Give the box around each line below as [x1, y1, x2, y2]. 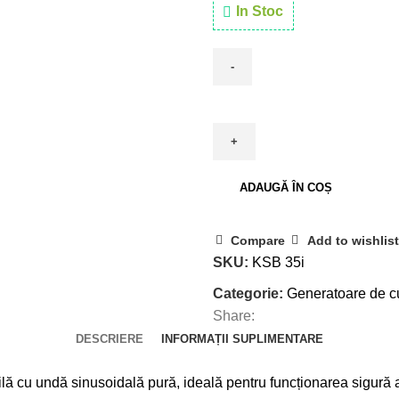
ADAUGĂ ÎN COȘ [240, 180, 332, 194]
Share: [213, 307, 255, 323]
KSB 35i [252, 254, 305, 270]
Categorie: [213, 285, 283, 301]
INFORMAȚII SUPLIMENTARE [161, 331, 323, 346]
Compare [231, 233, 286, 248]
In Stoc [236, 3, 283, 19]
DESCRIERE [76, 331, 143, 346]
